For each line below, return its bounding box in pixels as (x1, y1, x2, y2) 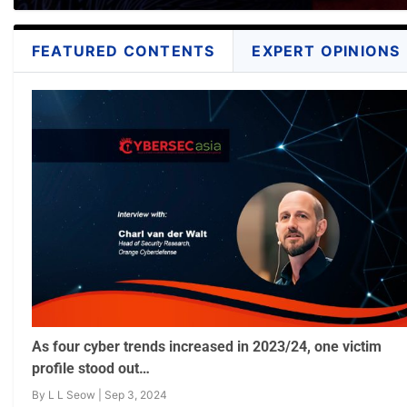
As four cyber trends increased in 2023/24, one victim (32, 337, 382, 355)
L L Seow (48, 387, 95, 402)
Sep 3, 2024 (104, 387, 167, 402)
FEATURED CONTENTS (32, 42, 215, 61)
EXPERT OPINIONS (252, 42, 401, 61)
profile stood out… (32, 359, 150, 377)
